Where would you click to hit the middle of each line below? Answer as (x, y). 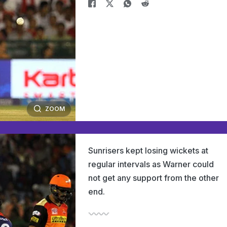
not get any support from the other (154, 178)
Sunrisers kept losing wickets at (148, 150)
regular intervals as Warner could (151, 164)
